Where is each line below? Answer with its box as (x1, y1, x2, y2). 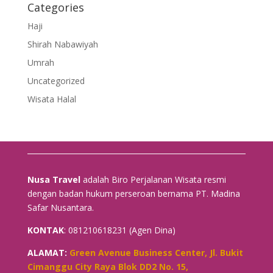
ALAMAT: (27, 246, 69, 258)
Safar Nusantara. (27, 201, 94, 213)
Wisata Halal (27, 93, 76, 105)
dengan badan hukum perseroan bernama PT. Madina (27, 187, 240, 199)
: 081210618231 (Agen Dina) (63, 224, 175, 236)
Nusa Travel (27, 173, 80, 185)
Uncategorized (27, 74, 85, 87)
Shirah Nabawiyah (27, 38, 98, 50)
